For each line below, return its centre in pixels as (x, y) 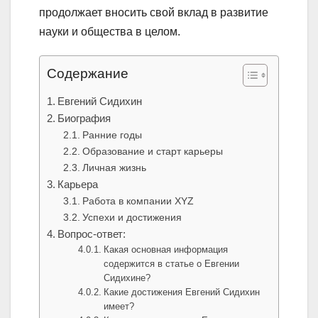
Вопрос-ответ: (92, 234)
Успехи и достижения (132, 218)
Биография (84, 119)
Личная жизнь (114, 168)
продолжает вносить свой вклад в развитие (154, 13)
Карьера (78, 185)
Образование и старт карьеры (152, 152)
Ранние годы (112, 135)
